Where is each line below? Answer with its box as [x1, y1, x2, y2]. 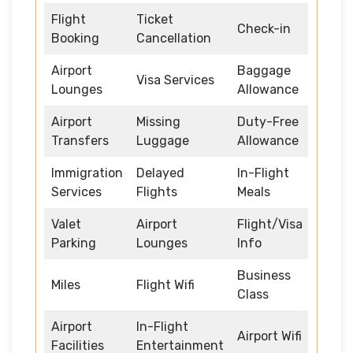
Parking [51, 235, 96, 251]
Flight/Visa [237, 216, 303, 232]
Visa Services [136, 72, 214, 87]
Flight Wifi [136, 277, 195, 292]
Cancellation [136, 30, 211, 46]
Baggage [237, 62, 291, 78]
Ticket [136, 11, 173, 27]
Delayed [136, 165, 184, 180]
